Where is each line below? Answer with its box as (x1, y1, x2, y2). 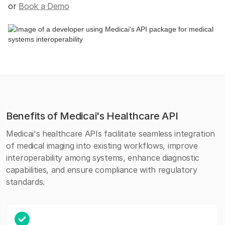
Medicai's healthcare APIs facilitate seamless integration (6, 129, 215, 139)
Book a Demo (19, 1, 69, 11)
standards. (6, 177, 45, 187)
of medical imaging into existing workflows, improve (6, 141, 198, 151)
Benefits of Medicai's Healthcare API (6, 110, 178, 122)
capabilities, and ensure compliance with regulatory (6, 165, 197, 175)
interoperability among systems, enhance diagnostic (6, 153, 200, 163)
